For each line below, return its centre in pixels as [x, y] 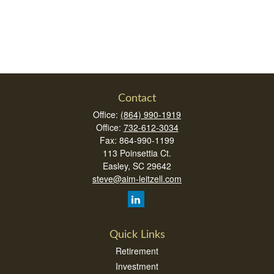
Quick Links [137, 235]
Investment [137, 266]
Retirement [137, 251]
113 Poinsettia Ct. [137, 153]
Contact [137, 98]
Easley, [117, 166]
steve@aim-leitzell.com [137, 179]
